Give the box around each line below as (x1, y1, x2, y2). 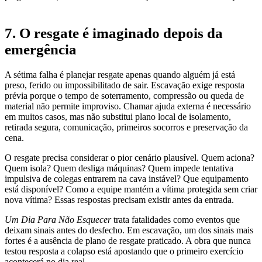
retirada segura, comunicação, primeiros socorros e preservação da (5, 122, 248, 133)
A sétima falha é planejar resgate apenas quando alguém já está (5, 70, 235, 80)
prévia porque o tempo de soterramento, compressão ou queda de (5, 91, 244, 101)
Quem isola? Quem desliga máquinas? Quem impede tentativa (5, 163, 233, 174)
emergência (5, 41, 77, 57)
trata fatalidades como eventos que (111, 215, 240, 225)
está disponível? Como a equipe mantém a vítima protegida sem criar (5, 184, 257, 195)
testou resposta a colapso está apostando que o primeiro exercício (5, 246, 243, 257)
